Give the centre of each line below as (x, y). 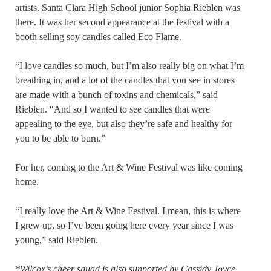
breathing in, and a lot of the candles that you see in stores (125, 80)
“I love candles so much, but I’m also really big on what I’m (129, 66)
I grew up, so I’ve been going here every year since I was (124, 226)
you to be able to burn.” (60, 139)
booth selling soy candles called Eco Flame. (98, 37)
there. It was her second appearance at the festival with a (122, 22)
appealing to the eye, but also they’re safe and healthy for (124, 124)
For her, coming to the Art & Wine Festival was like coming (129, 168)
